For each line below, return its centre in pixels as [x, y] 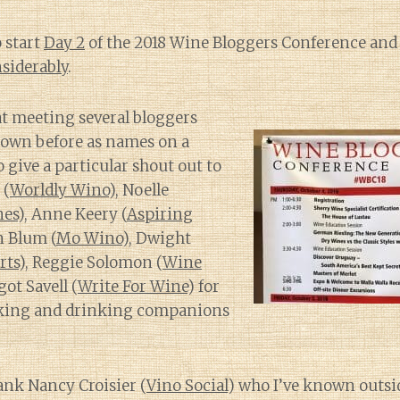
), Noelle [139, 190]
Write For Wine [133, 287]
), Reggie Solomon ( [91, 262]
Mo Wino [89, 238]
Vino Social [187, 386]
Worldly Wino [59, 190]
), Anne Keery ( [72, 214]
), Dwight [157, 238]
